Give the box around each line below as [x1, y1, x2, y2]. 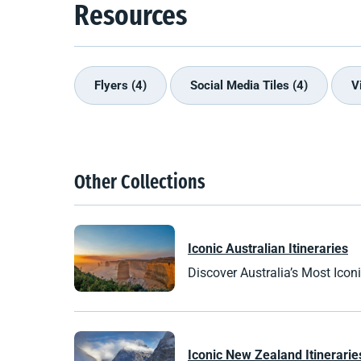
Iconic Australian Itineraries [188, 240, 348, 256]
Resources [74, 2, 187, 32]
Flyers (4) [94, 77, 147, 93]
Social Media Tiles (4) [190, 77, 308, 93]
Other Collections [74, 173, 205, 193]
